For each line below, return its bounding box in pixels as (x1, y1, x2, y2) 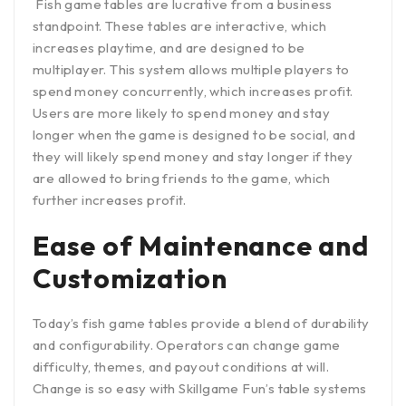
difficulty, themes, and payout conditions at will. (33, 357, 329, 375)
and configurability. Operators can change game (33, 335, 341, 353)
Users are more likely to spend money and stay (33, 103, 330, 121)
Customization (33, 260, 227, 295)
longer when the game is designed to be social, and (33, 125, 355, 143)
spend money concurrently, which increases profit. (33, 82, 353, 100)
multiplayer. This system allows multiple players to (33, 60, 350, 78)
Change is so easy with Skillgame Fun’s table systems (33, 379, 367, 397)
